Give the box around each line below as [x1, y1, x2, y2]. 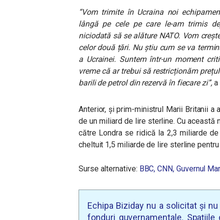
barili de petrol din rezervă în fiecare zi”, [79, 78, 212, 87]
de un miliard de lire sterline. [79, 116, 177, 126]
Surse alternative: [79, 164, 139, 173]
